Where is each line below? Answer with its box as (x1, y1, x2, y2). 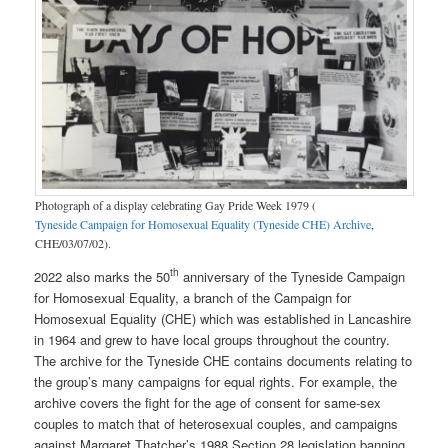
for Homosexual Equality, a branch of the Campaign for (34, 287, 352, 307)
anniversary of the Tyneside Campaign (179, 266, 406, 286)
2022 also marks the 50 (34, 266, 171, 286)
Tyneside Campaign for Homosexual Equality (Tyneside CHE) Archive (34, 215, 371, 232)
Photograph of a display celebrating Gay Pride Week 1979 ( (34, 196, 316, 213)
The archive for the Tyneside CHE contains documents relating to (34, 350, 413, 370)
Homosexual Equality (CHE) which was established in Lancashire (34, 308, 412, 328)
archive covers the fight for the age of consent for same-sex (34, 392, 382, 412)
